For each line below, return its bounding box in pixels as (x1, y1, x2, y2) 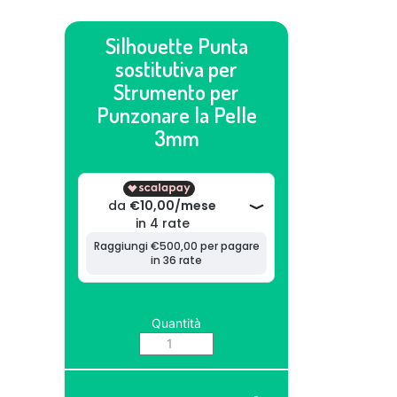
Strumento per (113, 78, 239, 105)
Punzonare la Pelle (96, 101, 257, 128)
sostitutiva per (115, 55, 237, 82)
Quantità (152, 315, 201, 331)
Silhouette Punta (105, 32, 248, 59)
